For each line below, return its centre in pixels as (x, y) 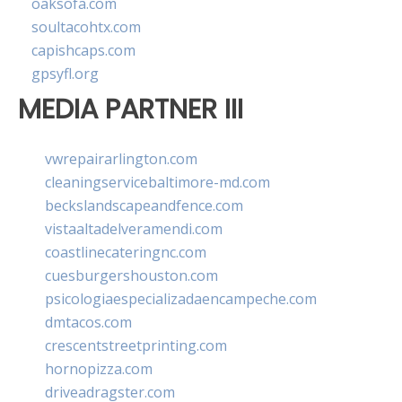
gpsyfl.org (65, 74)
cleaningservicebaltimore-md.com (157, 182)
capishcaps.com (83, 51)
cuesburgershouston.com (131, 275)
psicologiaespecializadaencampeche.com (181, 298)
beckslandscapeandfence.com (144, 205)
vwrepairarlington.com (121, 158)
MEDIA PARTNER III (131, 109)
